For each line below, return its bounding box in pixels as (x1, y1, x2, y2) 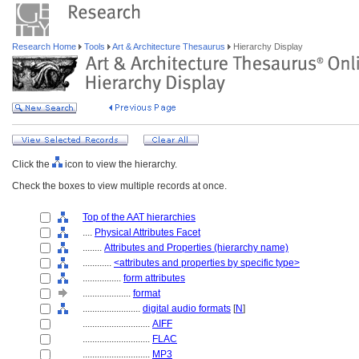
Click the (12, 159, 52, 170)
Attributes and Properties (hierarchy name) (104, 242, 288, 253)
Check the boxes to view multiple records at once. (12, 180, 227, 192)
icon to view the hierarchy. (63, 159, 177, 170)
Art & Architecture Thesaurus (111, 42, 228, 51)
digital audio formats (143, 303, 231, 314)
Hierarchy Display (231, 42, 303, 51)
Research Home (12, 42, 79, 51)
